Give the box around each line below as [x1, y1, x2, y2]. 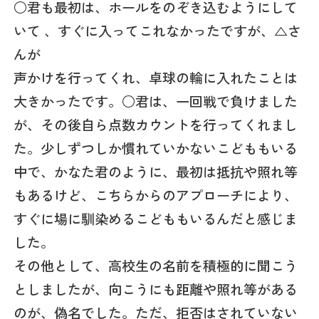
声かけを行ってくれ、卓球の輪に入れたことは [14, 67, 298, 88]
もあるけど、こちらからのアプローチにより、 [14, 184, 298, 205]
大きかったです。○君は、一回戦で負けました [14, 90, 298, 111]
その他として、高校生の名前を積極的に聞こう [14, 255, 298, 276]
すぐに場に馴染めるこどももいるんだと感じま [14, 208, 298, 229]
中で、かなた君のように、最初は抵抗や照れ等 [14, 161, 298, 182]
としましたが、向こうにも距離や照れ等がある [14, 278, 298, 299]
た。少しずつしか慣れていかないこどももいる [14, 137, 298, 158]
